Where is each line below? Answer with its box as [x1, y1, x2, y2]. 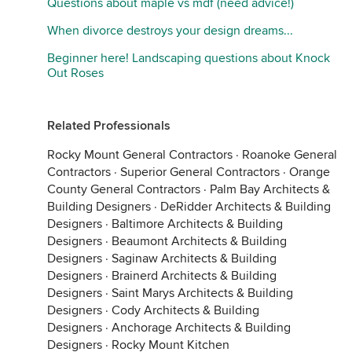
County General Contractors [47, 181, 200, 197]
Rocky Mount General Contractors [47, 147, 233, 163]
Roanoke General [242, 147, 337, 163]
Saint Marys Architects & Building [112, 285, 293, 301]
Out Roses [47, 65, 104, 81]
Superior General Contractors [120, 164, 280, 180]
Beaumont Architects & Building [112, 233, 287, 249]
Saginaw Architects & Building [112, 251, 277, 266]
